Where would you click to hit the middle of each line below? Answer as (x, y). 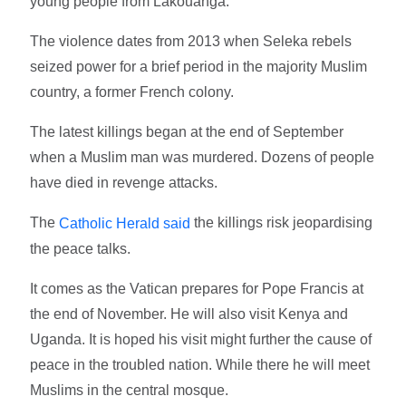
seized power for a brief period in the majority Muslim (199, 67)
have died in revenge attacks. (124, 183)
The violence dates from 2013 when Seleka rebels (191, 42)
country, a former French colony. (132, 92)
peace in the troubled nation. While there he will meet (200, 365)
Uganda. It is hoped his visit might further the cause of (201, 340)
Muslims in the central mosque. (130, 391)
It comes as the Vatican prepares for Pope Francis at (197, 289)
